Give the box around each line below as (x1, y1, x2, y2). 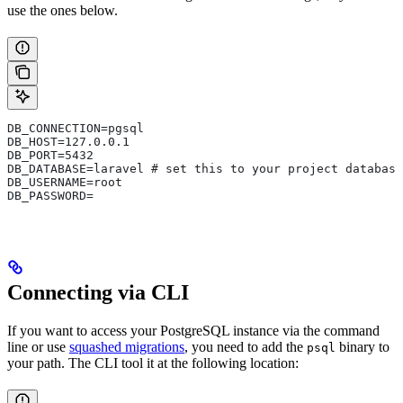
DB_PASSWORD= (7, 189, 94, 203)
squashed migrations (69, 339, 184, 355)
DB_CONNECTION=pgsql (7, 121, 144, 136)
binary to (336, 339, 390, 355)
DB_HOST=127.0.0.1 (7, 135, 130, 149)
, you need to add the (184, 339, 307, 355)
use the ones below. (7, 3, 118, 19)
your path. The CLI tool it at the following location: (7, 355, 299, 372)
